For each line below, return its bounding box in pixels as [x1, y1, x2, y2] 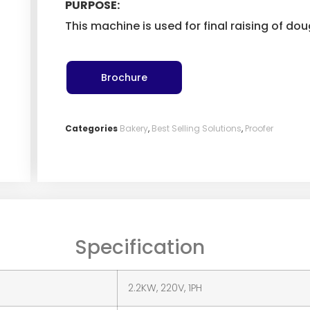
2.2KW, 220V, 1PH [128, 280, 202, 295]
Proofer [244, 122, 273, 135]
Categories [64, 122, 118, 135]
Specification [75, 233, 205, 261]
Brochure [100, 71, 147, 85]
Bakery [119, 122, 148, 135]
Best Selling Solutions [151, 122, 241, 135]
